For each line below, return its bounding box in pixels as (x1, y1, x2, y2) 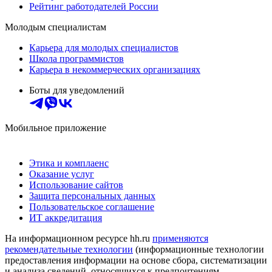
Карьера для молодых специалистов (29, 42, 178, 53)
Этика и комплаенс (29, 157, 109, 168)
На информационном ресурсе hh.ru (5, 233, 152, 243)
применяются (152, 233, 208, 243)
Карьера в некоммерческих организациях (29, 64, 200, 75)
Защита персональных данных (29, 190, 155, 201)
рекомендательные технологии (5, 243, 133, 254)
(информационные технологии (133, 243, 264, 254)
